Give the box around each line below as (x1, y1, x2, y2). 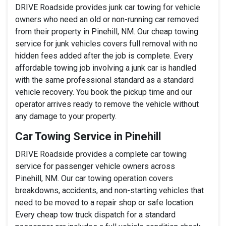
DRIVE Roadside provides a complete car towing (15, 149, 187, 159)
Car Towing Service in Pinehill (15, 130, 161, 143)
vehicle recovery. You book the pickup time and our (15, 87, 192, 97)
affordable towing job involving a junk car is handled (15, 63, 196, 73)
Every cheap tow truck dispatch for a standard (15, 209, 176, 219)
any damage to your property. (15, 111, 117, 121)
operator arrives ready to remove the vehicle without (15, 99, 199, 109)
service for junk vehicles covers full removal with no (15, 38, 198, 48)
